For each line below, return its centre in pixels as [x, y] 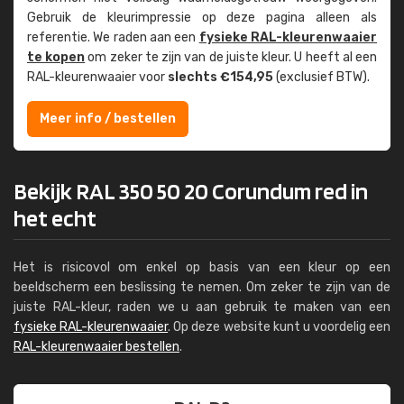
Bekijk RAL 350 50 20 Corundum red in [191, 191]
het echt [55, 218]
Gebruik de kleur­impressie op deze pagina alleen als [202, 18]
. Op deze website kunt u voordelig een [279, 327]
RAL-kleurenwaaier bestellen [96, 347]
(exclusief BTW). [321, 77]
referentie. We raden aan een [113, 37]
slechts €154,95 [220, 77]
